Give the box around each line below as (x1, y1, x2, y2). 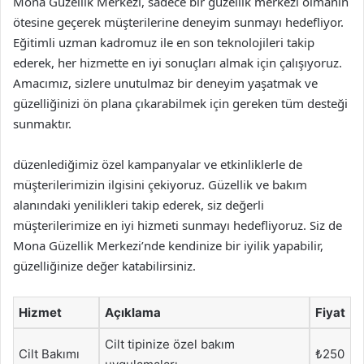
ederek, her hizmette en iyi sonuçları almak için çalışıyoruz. (13, 54, 342, 71)
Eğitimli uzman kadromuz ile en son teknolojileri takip (13, 34, 314, 50)
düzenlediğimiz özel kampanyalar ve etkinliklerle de (13, 156, 302, 172)
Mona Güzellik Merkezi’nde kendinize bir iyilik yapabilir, (13, 237, 323, 253)
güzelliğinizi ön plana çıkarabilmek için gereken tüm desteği (13, 95, 348, 111)
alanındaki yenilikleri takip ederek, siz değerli (13, 197, 264, 213)
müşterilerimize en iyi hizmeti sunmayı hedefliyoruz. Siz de (13, 217, 342, 233)
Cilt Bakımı (19, 346, 80, 362)
